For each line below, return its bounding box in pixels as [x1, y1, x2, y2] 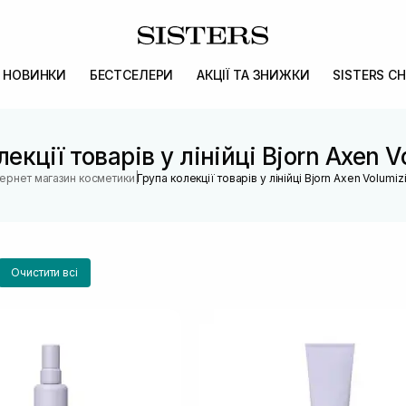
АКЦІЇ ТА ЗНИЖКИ [196, 67, 310, 82]
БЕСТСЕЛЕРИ [89, 67, 174, 82]
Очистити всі [11, 266, 78, 279]
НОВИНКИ [3, 67, 67, 82]
